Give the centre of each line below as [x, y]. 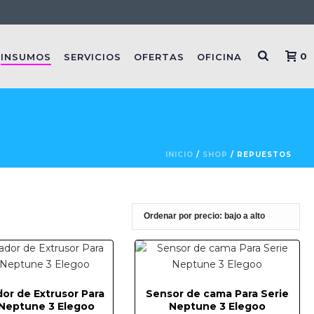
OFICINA [220, 57]
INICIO [179, 155]
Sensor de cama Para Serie [217, 294]
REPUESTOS [264, 155]
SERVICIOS [93, 57]
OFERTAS [159, 57]
